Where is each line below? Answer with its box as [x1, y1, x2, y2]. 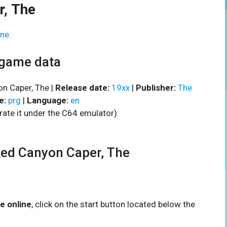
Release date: [55, 82, 109, 93]
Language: [27, 95, 68, 105]
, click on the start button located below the [31, 199, 195, 209]
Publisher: [136, 82, 176, 93]
